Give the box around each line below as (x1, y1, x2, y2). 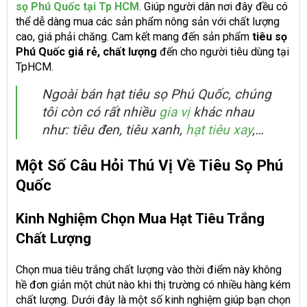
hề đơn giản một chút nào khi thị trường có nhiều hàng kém (16, 278, 291, 291)
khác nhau (190, 103, 254, 120)
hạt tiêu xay (186, 121, 252, 138)
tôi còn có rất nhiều (42, 103, 159, 120)
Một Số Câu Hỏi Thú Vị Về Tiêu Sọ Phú (16, 156, 283, 174)
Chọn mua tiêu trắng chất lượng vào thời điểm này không (16, 262, 282, 276)
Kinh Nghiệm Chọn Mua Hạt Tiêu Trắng (16, 210, 265, 227)
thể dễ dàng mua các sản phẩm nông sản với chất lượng (16, 14, 280, 28)
